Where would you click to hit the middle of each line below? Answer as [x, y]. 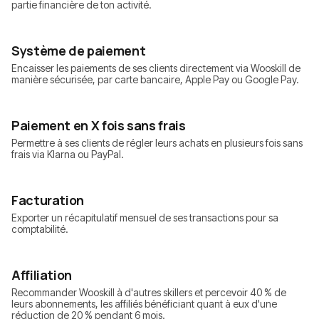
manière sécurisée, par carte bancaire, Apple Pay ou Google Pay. [155, 80]
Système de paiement [79, 51]
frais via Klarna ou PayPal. [68, 155]
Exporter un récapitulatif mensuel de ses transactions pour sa [145, 218]
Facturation [48, 200]
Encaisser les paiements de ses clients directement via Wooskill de [156, 68]
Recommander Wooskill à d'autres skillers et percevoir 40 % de [149, 293]
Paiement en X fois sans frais [99, 126]
